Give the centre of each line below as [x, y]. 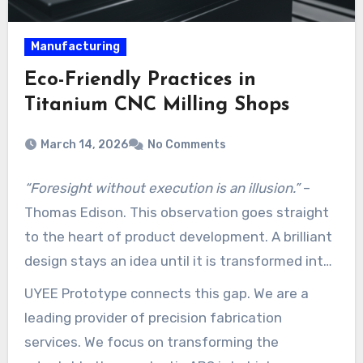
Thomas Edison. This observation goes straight [176, 213]
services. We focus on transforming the [151, 342]
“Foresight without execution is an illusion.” [162, 188]
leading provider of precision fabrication [153, 318]
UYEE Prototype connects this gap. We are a [166, 294]
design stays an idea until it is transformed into [177, 261]
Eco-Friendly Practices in [140, 81]
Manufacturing [75, 47]
